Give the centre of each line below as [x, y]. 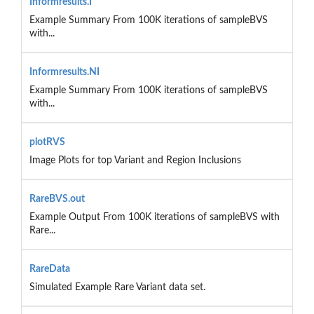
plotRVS [47, 142]
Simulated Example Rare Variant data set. [117, 287]
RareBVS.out [57, 199]
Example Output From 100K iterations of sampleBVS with [154, 217]
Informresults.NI [64, 72]
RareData [49, 269]
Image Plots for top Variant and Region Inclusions [135, 160]
